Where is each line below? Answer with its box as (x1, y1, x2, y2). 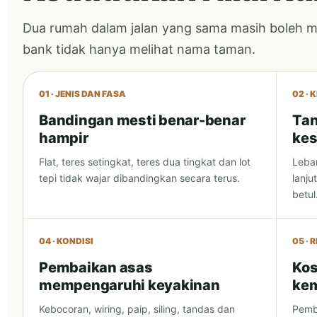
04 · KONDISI (39, 236, 93, 246)
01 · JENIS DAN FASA (39, 88, 126, 99)
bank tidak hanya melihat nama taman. (23, 42, 255, 57)
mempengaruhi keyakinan (39, 277, 220, 294)
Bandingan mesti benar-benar (39, 112, 246, 129)
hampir (39, 129, 88, 146)
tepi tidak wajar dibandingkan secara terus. (39, 172, 240, 184)
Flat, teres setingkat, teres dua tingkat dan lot (39, 156, 250, 168)
